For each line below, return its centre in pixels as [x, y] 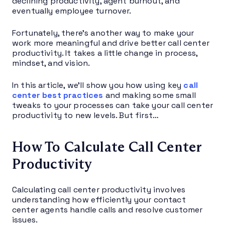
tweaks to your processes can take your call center [113, 105]
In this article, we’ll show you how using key [98, 85]
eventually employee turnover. [72, 11]
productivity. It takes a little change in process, [105, 53]
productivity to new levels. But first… [86, 115]
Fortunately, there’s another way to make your [103, 33]
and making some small [150, 95]
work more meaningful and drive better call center [111, 43]
